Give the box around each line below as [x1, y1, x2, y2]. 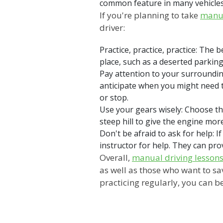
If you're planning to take [100, 9, 200, 21]
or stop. [100, 92, 130, 103]
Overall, [100, 151, 132, 163]
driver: [100, 21, 127, 33]
